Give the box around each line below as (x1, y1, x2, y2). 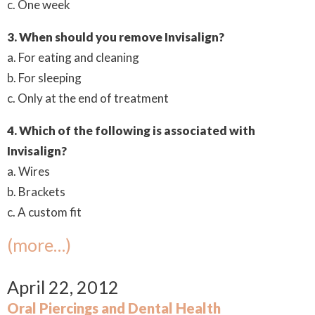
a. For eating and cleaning (7, 50, 139, 65)
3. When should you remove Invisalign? (7, 30, 224, 44)
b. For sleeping (7, 70, 82, 85)
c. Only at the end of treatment (7, 91, 169, 105)
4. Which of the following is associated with (7, 123, 255, 138)
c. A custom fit (7, 205, 82, 219)
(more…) (7, 234, 71, 255)
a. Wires (7, 164, 50, 179)
